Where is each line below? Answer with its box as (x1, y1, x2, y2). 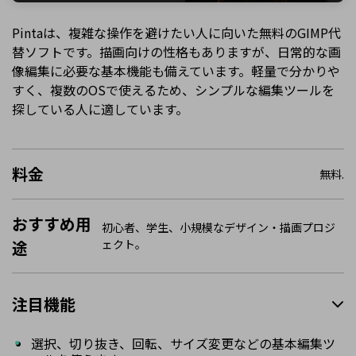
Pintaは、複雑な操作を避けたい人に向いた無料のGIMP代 (12, 22, 341, 42)
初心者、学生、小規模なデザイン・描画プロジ (101, 219, 335, 236)
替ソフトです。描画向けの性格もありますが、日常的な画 (12, 41, 341, 61)
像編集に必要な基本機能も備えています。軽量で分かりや (12, 60, 340, 80)
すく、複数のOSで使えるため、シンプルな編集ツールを (12, 79, 335, 99)
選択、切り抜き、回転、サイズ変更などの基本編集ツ (31, 334, 335, 354)
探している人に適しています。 (12, 99, 188, 118)
